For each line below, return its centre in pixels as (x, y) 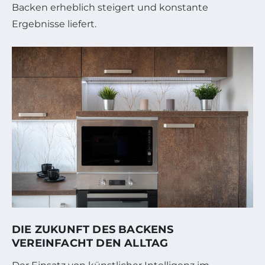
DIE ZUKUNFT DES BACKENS (93, 229)
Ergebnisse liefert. (54, 24)
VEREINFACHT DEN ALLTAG (90, 243)
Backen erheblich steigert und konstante (110, 8)
